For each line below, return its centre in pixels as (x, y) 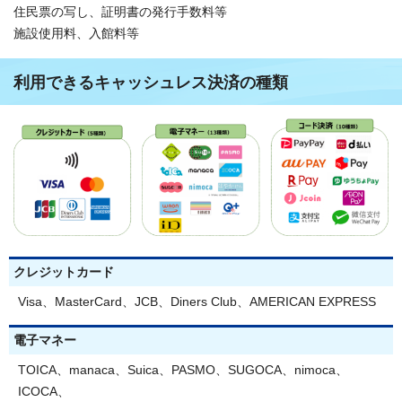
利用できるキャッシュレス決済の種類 (151, 82)
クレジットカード (64, 273)
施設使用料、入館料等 (76, 33)
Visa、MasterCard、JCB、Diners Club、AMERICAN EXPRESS (197, 302)
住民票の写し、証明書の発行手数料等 (120, 12)
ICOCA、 (44, 392)
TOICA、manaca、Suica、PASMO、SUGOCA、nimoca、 (183, 371)
